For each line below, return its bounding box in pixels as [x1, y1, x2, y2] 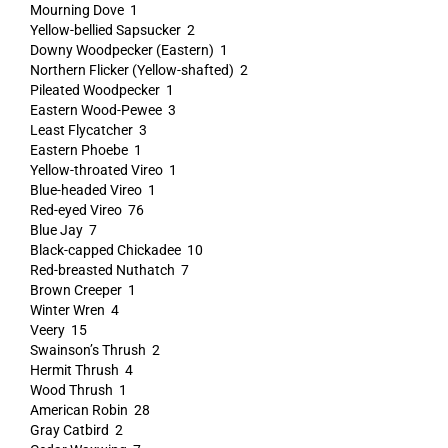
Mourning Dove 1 [29, 2, 138, 18]
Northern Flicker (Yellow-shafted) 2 [29, 62, 248, 78]
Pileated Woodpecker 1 [29, 82, 174, 98]
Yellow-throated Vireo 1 [29, 162, 177, 178]
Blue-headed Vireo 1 [29, 182, 156, 198]
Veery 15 [29, 322, 87, 338]
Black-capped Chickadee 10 [29, 242, 203, 258]
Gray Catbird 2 [29, 422, 123, 438]
